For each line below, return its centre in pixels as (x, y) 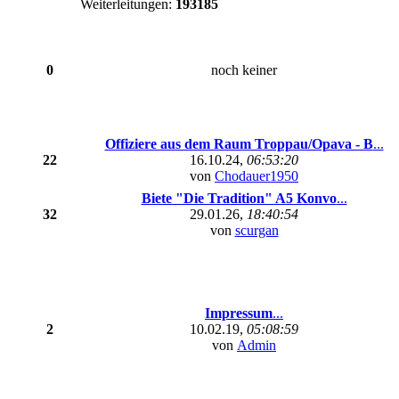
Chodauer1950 (256, 176)
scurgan (256, 230)
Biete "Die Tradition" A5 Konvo (239, 198)
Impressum (239, 313)
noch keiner (244, 70)
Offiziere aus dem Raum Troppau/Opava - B (239, 144)
